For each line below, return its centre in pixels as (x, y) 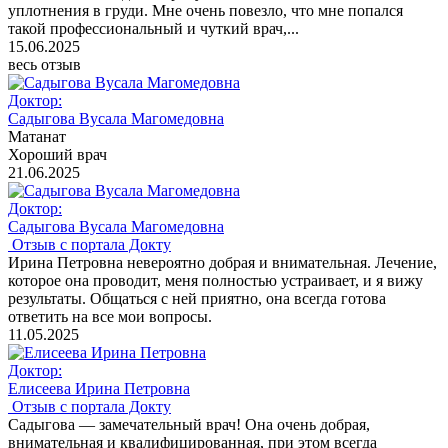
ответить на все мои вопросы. (110, 317)
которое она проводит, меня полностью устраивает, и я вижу (215, 281)
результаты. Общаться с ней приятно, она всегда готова (197, 299)
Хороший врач (57, 155)
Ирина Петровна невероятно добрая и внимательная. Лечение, (222, 263)
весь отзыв (44, 65)
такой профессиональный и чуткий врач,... (153, 29)
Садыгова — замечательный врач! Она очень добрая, (189, 425)
